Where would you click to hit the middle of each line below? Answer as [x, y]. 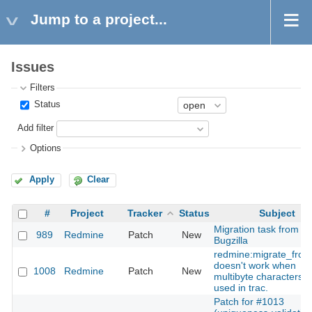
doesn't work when [255, 266]
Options [46, 148]
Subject [277, 213]
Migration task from [256, 229]
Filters [43, 88]
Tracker [145, 213]
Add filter [36, 128]
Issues [33, 67]
